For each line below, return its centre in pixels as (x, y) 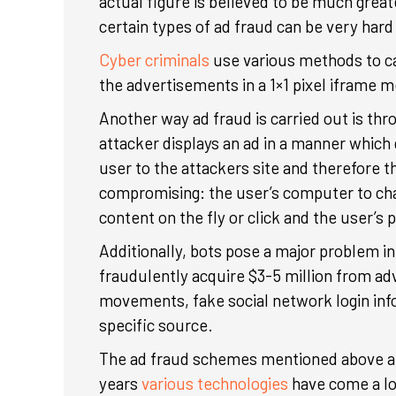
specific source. (158, 325)
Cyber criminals (154, 60)
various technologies (217, 383)
